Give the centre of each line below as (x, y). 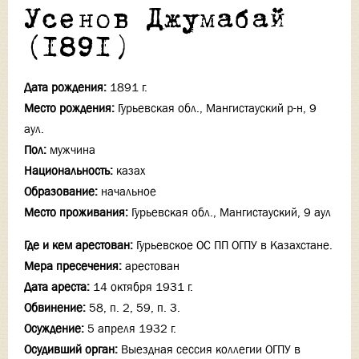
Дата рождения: (65, 87)
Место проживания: (76, 212)
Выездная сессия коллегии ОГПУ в (211, 349)
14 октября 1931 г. (143, 287)
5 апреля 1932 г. (132, 329)
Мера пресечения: (73, 266)
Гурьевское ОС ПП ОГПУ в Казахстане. (234, 245)
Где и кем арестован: (79, 245)
